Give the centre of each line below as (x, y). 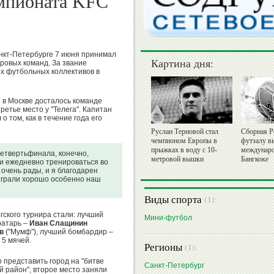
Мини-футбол (168, 218)
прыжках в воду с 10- (184, 150)
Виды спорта (174, 199)
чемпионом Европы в (184, 141)
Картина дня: (182, 63)
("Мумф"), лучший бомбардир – (58, 232)
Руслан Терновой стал (185, 132)
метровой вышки (177, 159)
